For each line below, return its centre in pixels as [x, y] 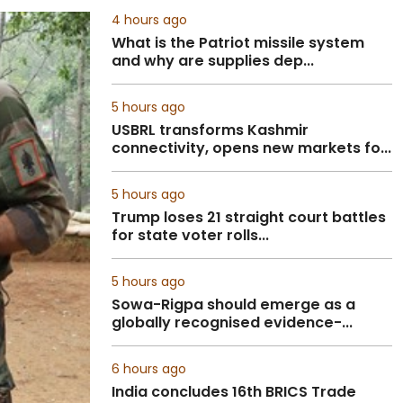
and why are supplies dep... [213, 61]
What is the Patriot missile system [238, 43]
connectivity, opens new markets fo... [251, 148]
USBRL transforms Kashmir [210, 130]
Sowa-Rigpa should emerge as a [233, 304]
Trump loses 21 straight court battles [249, 217]
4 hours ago [149, 20]
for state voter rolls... [190, 235]
